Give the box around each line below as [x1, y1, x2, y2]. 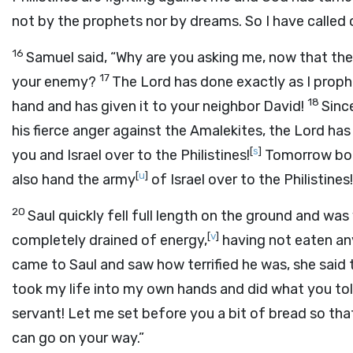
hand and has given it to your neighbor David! [12, 98, 307, 115]
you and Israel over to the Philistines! [12, 147, 250, 164]
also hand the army [12, 171, 136, 188]
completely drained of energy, [12, 232, 207, 249]
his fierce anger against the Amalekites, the [12, 122, 294, 139]
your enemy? [12, 73, 99, 91]
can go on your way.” [12, 329, 144, 347]
